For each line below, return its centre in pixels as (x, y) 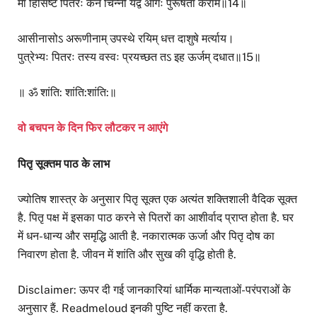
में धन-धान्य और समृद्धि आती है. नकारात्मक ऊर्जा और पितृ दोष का (146, 236)
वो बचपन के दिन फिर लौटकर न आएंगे (93, 128)
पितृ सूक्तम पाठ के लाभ (64, 163)
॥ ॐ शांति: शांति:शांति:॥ (67, 93)
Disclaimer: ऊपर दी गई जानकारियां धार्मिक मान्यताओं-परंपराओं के (154, 289)
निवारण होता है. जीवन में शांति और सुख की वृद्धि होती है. (127, 254)
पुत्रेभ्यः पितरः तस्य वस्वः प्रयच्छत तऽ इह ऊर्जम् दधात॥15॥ (139, 57)
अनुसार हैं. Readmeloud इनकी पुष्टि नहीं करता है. (123, 308)
